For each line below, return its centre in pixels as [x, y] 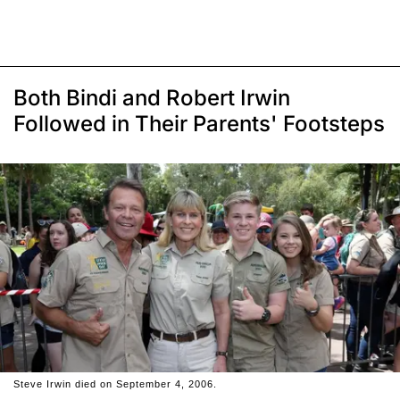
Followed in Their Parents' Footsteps [199, 123]
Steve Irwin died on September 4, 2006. [115, 384]
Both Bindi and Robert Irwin [152, 97]
